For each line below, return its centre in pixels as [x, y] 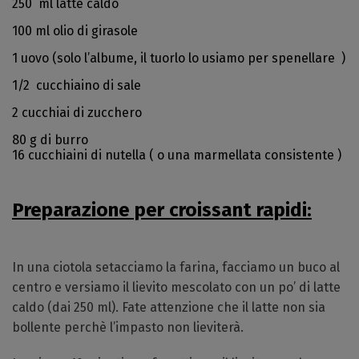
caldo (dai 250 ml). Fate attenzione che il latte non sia [169, 307]
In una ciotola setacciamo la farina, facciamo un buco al [176, 267]
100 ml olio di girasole [75, 31]
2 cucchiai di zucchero [77, 113]
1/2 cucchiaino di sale [77, 85]
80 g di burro [50, 140]
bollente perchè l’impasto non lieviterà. [128, 327]
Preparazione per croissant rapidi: [162, 210]
